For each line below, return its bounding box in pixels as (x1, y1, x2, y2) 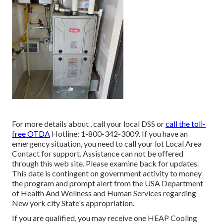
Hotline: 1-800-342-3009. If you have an (50, 129, 188, 139)
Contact (12, 149, 40, 159)
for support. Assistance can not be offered (40, 149, 183, 159)
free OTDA (12, 129, 50, 139)
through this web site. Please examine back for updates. (12, 159, 199, 168)
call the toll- (166, 119, 206, 129)
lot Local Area (155, 139, 202, 149)
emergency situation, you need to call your (12, 139, 155, 149)
